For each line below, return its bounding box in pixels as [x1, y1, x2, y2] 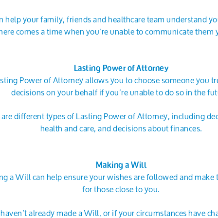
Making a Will [95, 160, 147, 170]
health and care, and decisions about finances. [40, 120, 202, 136]
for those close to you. [82, 181, 160, 197]
